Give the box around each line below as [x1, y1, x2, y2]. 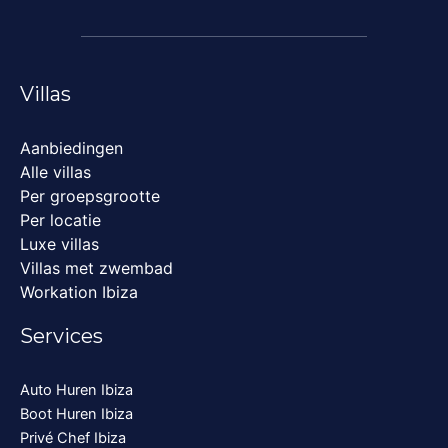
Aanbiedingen [20, 138, 123, 158]
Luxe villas [20, 234, 99, 254]
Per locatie [20, 210, 101, 230]
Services [20, 324, 103, 348]
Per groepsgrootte [20, 186, 160, 206]
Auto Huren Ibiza [20, 381, 133, 399]
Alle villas [20, 162, 91, 182]
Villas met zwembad [20, 258, 173, 278]
